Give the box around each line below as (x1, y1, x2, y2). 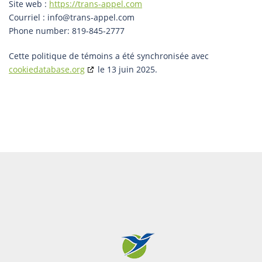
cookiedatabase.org (9, 63, 85, 75)
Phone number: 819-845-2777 (9, 25, 125, 36)
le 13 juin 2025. (95, 63, 157, 75)
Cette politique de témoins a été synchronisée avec (9, 50, 209, 61)
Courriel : (9, 11, 47, 23)
